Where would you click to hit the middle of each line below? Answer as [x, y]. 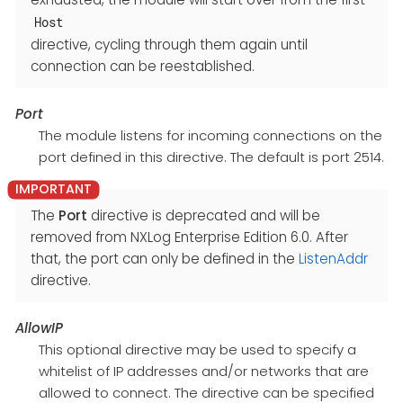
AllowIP [39, 327]
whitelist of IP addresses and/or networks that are [203, 371]
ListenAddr [333, 258]
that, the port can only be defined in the [165, 258]
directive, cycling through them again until [169, 44]
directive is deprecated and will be [204, 215]
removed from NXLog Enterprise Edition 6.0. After [189, 237]
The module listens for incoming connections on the [210, 135]
